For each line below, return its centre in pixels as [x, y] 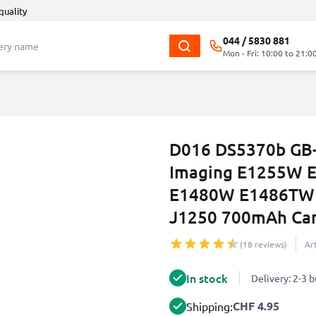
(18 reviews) [263, 244]
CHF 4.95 [256, 306]
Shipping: [209, 306]
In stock [207, 278]
